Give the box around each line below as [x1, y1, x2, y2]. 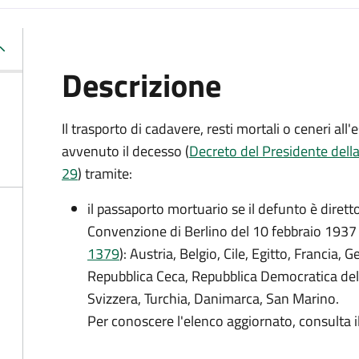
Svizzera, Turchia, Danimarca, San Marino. [87, 288, 339, 309]
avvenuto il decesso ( [62, 140, 189, 162]
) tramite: [78, 163, 132, 184]
